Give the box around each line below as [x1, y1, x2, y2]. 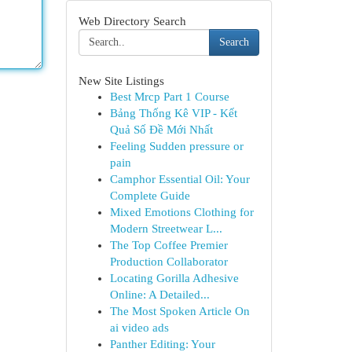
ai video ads [109, 321, 169, 334]
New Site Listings [78, 74, 164, 87]
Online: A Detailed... [109, 288, 210, 301]
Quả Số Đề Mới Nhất [109, 123, 213, 136]
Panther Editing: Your [109, 338, 215, 350]
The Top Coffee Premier [109, 239, 228, 251]
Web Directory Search [78, 14, 186, 27]
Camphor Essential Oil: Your [109, 173, 250, 185]
